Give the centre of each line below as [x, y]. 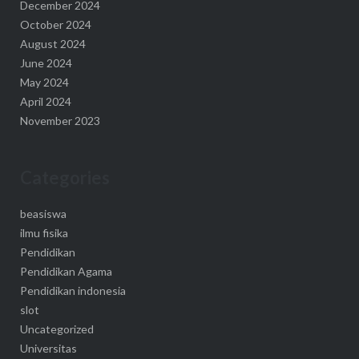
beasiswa [43, 213]
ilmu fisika [44, 232]
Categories [65, 178]
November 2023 [60, 121]
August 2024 [52, 44]
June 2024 [46, 63]
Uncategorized [56, 329]
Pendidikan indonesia [73, 290]
